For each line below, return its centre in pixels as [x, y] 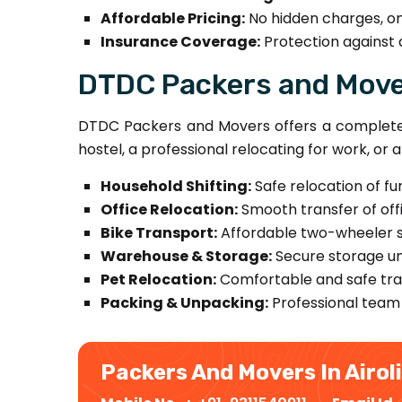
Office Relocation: [169, 209]
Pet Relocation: [158, 279]
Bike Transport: [159, 232]
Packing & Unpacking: [184, 302]
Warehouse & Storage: [186, 256]
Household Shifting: [176, 186]
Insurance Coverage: [180, 41]
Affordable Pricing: [173, 18]
